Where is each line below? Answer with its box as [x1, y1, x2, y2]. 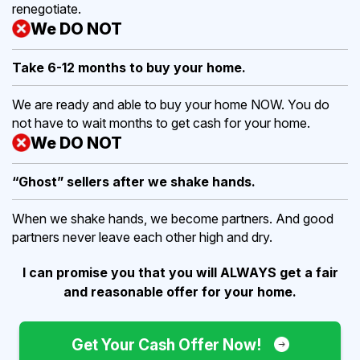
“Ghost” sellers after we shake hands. [12, 173, 256, 190]
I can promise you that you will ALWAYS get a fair [22, 264, 338, 280]
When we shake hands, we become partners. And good [12, 210, 333, 227]
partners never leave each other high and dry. [12, 228, 272, 245]
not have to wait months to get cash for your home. [12, 114, 310, 131]
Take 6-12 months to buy [12, 59, 174, 76]
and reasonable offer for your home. [63, 283, 297, 300]
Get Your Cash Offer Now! [71, 335, 264, 354]
